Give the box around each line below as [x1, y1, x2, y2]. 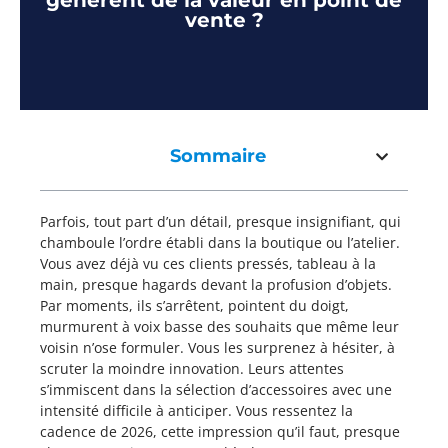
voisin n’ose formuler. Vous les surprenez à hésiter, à [40, 338, 395, 357]
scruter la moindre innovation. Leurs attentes [40, 359, 344, 378]
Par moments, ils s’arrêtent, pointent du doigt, [40, 296, 349, 315]
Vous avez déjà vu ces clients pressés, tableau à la [40, 254, 376, 273]
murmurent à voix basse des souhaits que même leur [40, 317, 399, 336]
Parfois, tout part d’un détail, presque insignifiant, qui [40, 212, 401, 231]
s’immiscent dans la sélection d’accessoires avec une [40, 380, 392, 399]
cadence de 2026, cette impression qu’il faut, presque [40, 422, 400, 441]
